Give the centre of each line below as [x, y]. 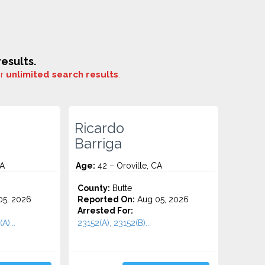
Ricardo [100, 128]
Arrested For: [106, 211]
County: [94, 188]
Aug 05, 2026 [162, 199]
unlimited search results [62, 75]
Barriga [98, 144]
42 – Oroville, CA [129, 166]
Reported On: [106, 199]
